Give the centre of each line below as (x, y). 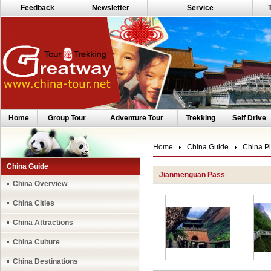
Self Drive (249, 118)
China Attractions (43, 223)
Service (200, 8)
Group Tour (67, 118)
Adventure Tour (137, 118)
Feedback (38, 8)
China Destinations (45, 261)
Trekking (200, 118)
